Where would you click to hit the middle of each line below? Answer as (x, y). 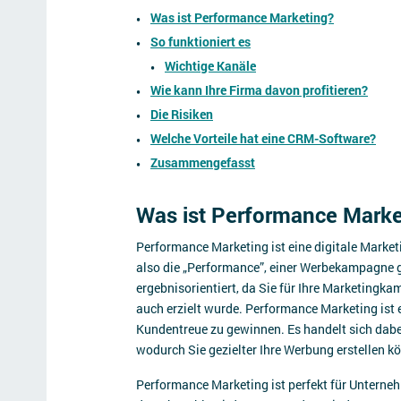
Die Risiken (182, 114)
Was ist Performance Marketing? (242, 17)
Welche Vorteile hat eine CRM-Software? (263, 138)
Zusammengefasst (203, 162)
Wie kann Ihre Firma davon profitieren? (259, 90)
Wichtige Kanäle (210, 66)
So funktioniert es (200, 42)
